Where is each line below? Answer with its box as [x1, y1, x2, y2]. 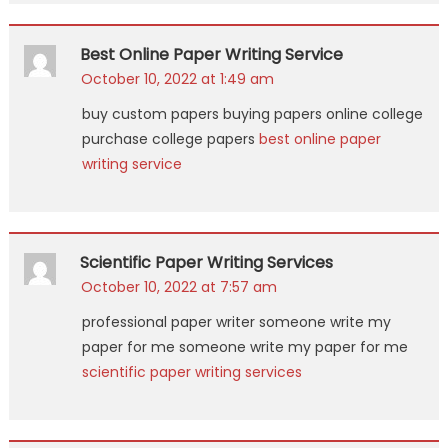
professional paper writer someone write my [81, 311, 391, 332]
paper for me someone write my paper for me [81, 336, 408, 357]
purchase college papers [81, 128, 259, 149]
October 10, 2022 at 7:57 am [80, 276, 277, 297]
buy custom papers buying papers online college [81, 103, 423, 124]
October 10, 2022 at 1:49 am [80, 68, 274, 89]
